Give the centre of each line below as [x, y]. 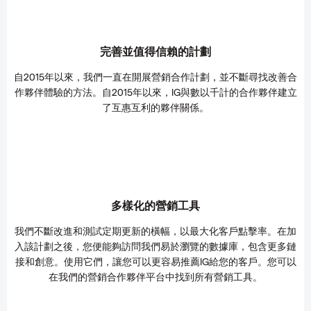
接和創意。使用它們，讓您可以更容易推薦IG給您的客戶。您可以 [155, 261]
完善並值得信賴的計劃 [155, 51]
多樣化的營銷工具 [155, 205]
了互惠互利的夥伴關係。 [155, 107]
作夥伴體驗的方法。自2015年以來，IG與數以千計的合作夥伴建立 [155, 92]
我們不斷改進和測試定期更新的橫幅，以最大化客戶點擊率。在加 [155, 231]
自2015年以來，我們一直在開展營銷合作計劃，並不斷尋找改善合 [155, 77]
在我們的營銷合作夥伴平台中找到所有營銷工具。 [155, 277]
